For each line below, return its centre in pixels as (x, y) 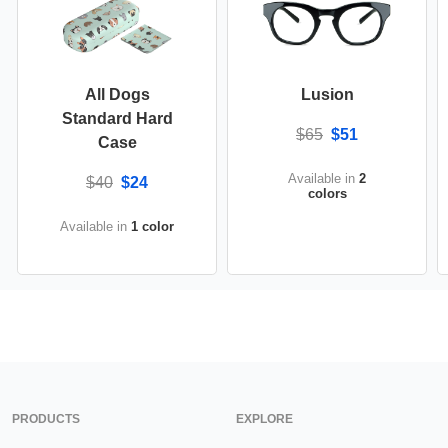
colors (327, 193)
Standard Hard (117, 118)
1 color (152, 226)
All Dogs (117, 94)
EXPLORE (264, 418)
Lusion (327, 94)
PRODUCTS (46, 418)
